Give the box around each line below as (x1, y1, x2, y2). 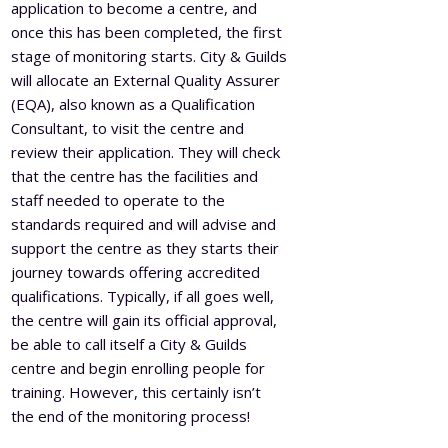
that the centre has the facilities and (11, 165, 259, 186)
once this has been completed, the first (11, 21, 283, 42)
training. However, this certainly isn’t (11, 381, 262, 402)
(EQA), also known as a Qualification (11, 93, 256, 114)
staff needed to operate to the (11, 189, 226, 210)
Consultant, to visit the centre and (11, 117, 245, 138)
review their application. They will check (11, 141, 281, 162)
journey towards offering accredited (11, 261, 261, 282)
